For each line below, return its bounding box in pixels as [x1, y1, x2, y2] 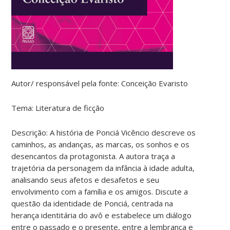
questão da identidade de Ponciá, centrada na [11, 198, 174, 208]
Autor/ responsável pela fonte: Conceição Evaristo [11, 78, 188, 88]
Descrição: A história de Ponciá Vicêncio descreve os [11, 127, 196, 138]
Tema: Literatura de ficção [11, 102, 105, 113]
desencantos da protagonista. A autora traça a [11, 150, 176, 161]
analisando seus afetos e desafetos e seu [11, 174, 160, 185]
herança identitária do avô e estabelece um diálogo [11, 209, 192, 220]
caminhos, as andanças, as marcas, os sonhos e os [11, 139, 190, 149]
